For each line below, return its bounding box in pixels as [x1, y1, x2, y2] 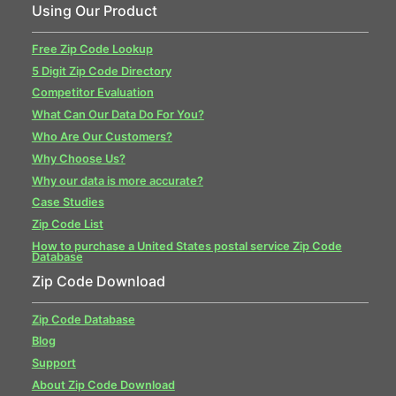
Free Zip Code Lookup [31, 42, 153, 56]
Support [31, 356, 76, 370]
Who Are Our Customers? [31, 129, 172, 143]
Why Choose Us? [31, 151, 126, 165]
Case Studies [31, 195, 104, 209]
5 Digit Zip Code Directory [31, 64, 171, 78]
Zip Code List [31, 217, 103, 232]
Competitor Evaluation [31, 86, 154, 100]
